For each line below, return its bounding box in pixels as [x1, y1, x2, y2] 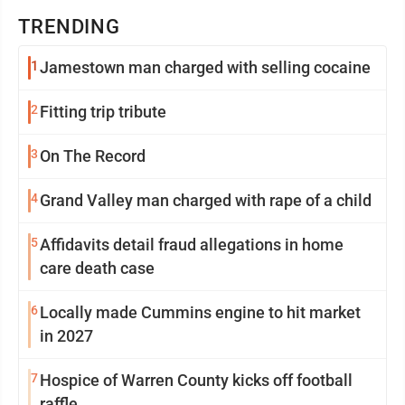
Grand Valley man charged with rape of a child [40, 191, 372, 211]
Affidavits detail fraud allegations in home [40, 235, 344, 255]
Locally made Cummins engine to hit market [40, 303, 361, 323]
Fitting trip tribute [40, 102, 166, 122]
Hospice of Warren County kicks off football [40, 371, 353, 391]
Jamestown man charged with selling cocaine [40, 58, 371, 78]
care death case [40, 259, 155, 278]
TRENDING [18, 15, 121, 39]
